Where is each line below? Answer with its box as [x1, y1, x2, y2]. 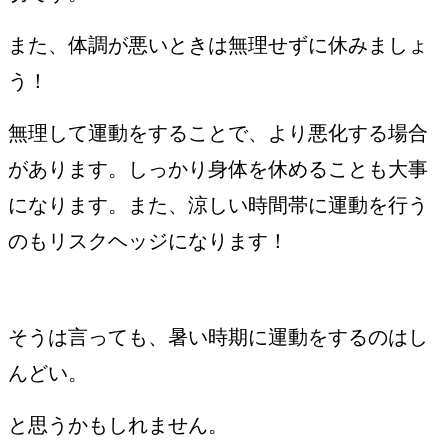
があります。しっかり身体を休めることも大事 [8, 157, 428, 180]
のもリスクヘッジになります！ [8, 229, 288, 252]
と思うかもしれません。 [8, 413, 228, 436]
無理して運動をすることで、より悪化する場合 [8, 121, 428, 144]
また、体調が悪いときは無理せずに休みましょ [8, 33, 428, 56]
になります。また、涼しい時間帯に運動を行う [8, 193, 428, 216]
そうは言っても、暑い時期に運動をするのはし [8, 325, 428, 348]
